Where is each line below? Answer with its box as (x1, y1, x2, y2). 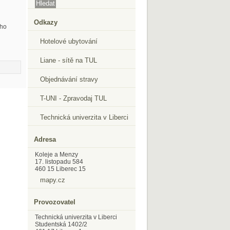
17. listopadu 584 (35, 158, 83, 165)
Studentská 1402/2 (35, 221, 87, 228)
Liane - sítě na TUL (40, 56, 97, 64)
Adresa (34, 136, 56, 143)
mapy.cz (40, 176, 65, 184)
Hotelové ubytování (40, 37, 98, 45)
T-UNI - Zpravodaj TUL (40, 94, 107, 102)
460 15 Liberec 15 (35, 165, 86, 172)
